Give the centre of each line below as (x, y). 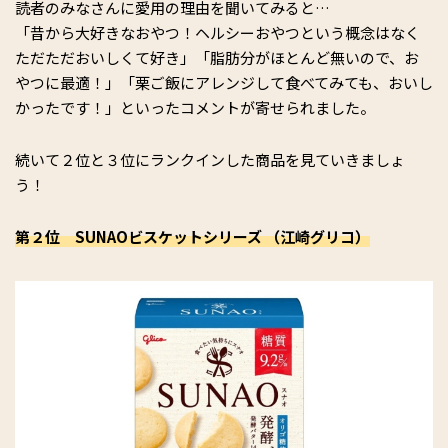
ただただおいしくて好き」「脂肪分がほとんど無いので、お (217, 57)
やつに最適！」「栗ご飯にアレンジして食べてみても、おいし (224, 82)
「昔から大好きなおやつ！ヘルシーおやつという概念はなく (217, 32)
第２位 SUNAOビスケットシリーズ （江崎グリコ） (192, 236)
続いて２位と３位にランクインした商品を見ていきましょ (210, 159)
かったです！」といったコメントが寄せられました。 (195, 107)
